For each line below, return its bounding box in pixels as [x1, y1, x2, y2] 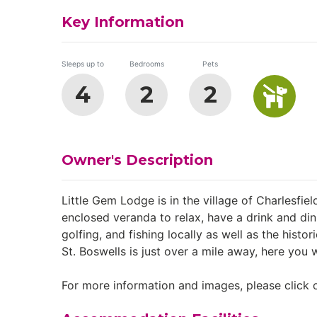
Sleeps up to [62, 59, 104, 69]
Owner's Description [62, 151, 213, 169]
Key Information [62, 13, 184, 31]
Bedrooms [129, 59, 164, 69]
